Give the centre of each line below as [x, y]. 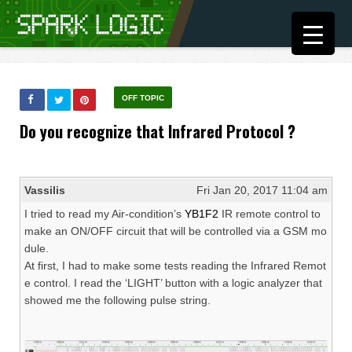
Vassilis [45, 190]
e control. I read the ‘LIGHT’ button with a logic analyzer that [173, 283]
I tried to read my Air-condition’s [104, 214]
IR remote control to [269, 214]
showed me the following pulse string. [117, 300]
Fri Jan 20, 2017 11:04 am [262, 190]
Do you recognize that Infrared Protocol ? [158, 131]
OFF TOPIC [143, 98]
